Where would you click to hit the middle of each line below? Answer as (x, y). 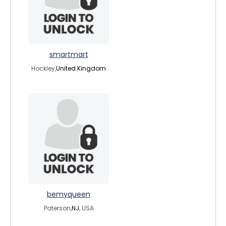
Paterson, (58, 208)
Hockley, (44, 68)
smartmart (69, 54)
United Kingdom (81, 68)
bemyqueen (69, 194)
